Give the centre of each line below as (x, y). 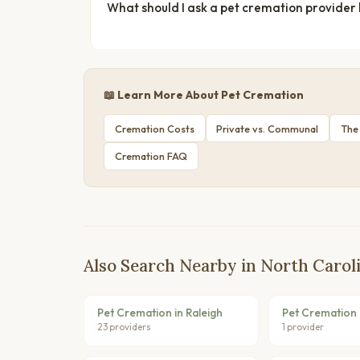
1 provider (303, 327)
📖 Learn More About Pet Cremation (204, 95)
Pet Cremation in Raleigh (160, 313)
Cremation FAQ (151, 156)
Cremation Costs (154, 128)
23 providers (124, 327)
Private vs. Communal (268, 128)
